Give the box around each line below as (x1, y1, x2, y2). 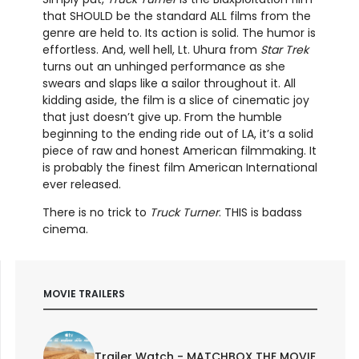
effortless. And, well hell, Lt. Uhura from (42, 42, 260, 58)
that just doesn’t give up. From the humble (42, 109, 282, 126)
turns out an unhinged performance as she (42, 58, 285, 75)
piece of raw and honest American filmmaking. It (42, 143, 317, 159)
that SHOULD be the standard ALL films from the (42, 8, 311, 25)
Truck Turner (149, 204, 219, 221)
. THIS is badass (218, 204, 302, 221)
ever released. (42, 176, 121, 193)
